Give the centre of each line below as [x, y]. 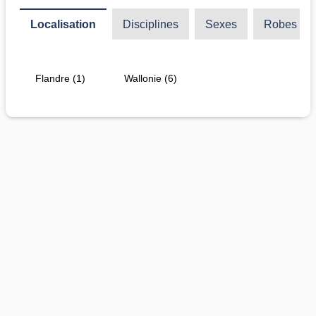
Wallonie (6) [151, 79]
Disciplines [151, 25]
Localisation [63, 25]
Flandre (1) [61, 79]
